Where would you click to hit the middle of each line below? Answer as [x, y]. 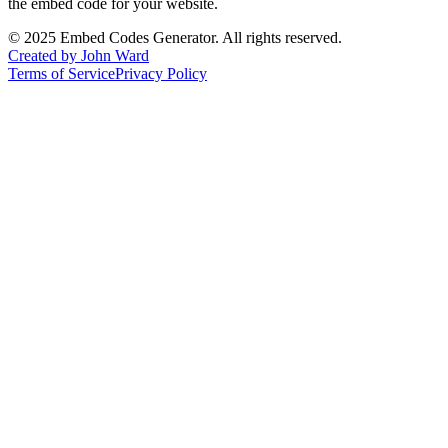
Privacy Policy [161, 73]
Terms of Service [61, 73]
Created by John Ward [78, 55]
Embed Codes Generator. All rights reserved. [199, 37]
